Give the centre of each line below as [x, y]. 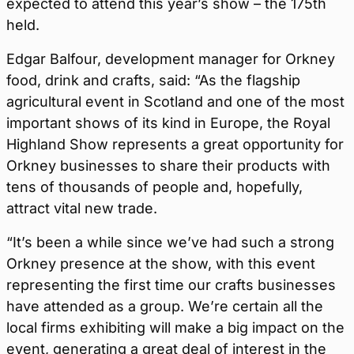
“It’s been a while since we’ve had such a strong [170, 242]
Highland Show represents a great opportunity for [175, 144]
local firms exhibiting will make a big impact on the [175, 328]
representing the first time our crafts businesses [171, 285]
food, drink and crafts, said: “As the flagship [153, 80]
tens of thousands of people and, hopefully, [154, 187]
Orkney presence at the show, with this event [161, 264]
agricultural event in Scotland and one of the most [175, 102]
